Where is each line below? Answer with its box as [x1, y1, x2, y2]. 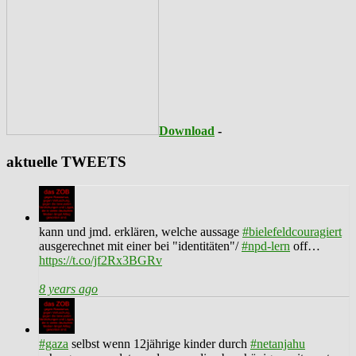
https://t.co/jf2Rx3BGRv [39, 253, 162, 268]
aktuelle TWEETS [6, 153, 126, 170]
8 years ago [39, 282, 98, 296]
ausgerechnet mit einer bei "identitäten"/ [39, 239, 242, 253]
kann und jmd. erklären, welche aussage [39, 225, 242, 239]
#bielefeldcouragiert [242, 225, 342, 239]
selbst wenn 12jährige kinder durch [68, 337, 250, 351]
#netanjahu [250, 337, 305, 351]
